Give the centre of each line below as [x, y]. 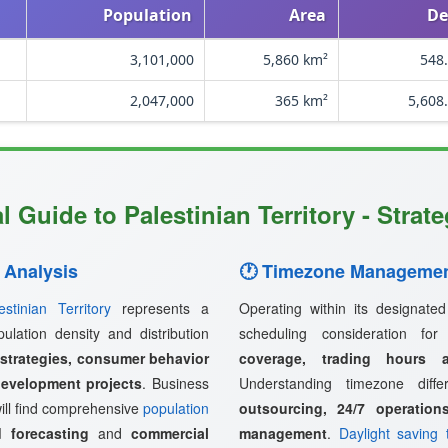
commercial [170, 433]
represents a [160, 308]
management [283, 433]
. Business [176, 383]
